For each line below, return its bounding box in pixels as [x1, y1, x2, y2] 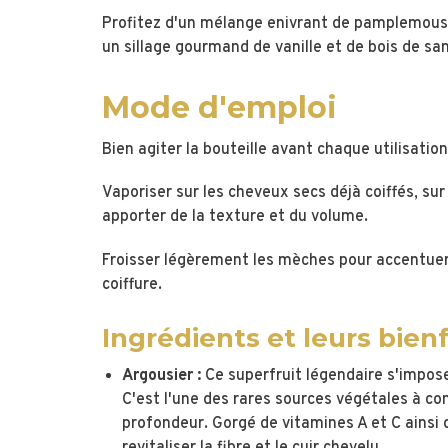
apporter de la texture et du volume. [102, 207, 368, 228]
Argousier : [122, 365, 201, 386]
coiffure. [102, 274, 162, 295]
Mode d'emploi [102, 89, 337, 127]
